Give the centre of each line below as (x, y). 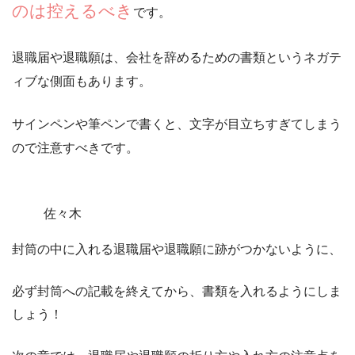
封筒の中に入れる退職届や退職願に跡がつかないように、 (177, 250)
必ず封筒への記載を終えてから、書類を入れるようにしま (177, 292)
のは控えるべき (73, 11)
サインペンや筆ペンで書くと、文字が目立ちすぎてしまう (177, 124)
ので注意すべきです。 (75, 148)
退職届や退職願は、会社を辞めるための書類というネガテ (177, 58)
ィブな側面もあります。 (82, 82)
